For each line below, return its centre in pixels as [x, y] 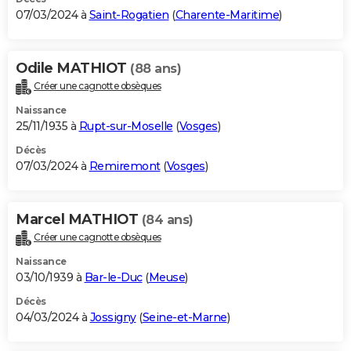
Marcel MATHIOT [79, 219]
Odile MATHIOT [73, 68]
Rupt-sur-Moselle [126, 126]
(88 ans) [156, 68]
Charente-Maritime [227, 14]
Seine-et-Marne [185, 317]
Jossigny [113, 317]
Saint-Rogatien [129, 14]
